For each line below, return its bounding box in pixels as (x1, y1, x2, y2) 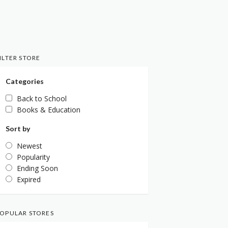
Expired (17, 174, 41, 184)
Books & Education (17, 104, 80, 115)
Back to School (17, 93, 67, 103)
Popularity (17, 152, 50, 162)
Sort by (6, 124, 30, 133)
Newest (17, 140, 42, 151)
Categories (6, 76, 44, 85)
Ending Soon (17, 163, 58, 173)
